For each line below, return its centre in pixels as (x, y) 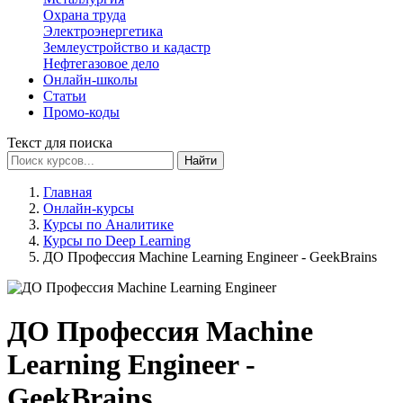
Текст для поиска (60, 143)
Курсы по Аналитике (108, 224)
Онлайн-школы (90, 80)
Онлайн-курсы (89, 208)
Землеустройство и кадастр (127, 47)
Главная (67, 192)
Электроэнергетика (103, 31)
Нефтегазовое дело (101, 63)
